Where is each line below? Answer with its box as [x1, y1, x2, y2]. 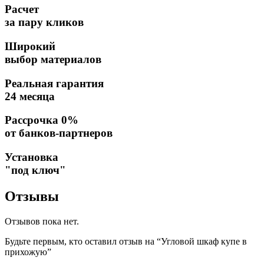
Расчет [5, 3, 39, 16]
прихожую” [5, 247, 51, 257]
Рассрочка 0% [5, 114, 78, 127]
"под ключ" [5, 164, 66, 177]
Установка [5, 151, 58, 164]
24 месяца [5, 90, 55, 103]
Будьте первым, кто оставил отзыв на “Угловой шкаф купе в [5, 236, 247, 246]
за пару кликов [5, 16, 84, 29]
